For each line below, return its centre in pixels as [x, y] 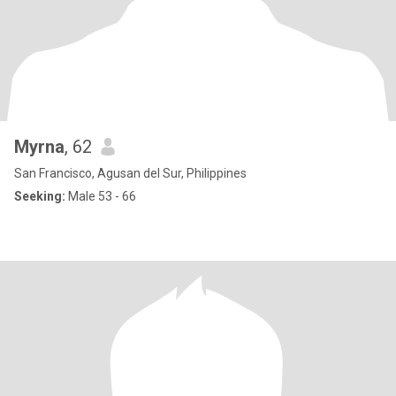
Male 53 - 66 [101, 196]
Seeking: [40, 196]
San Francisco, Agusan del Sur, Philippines [130, 173]
